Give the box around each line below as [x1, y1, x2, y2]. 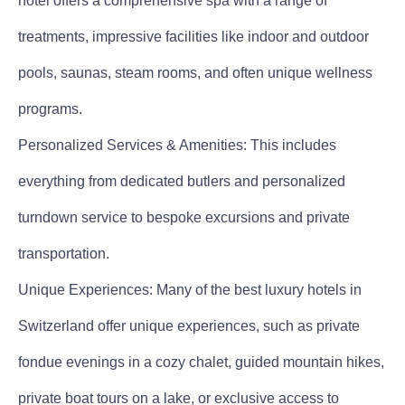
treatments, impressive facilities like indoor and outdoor [18, 28, 369, 44]
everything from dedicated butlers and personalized [18, 173, 345, 189]
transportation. [18, 245, 109, 261]
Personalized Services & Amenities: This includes [18, 137, 336, 153]
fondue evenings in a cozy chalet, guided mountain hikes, [18, 353, 384, 370]
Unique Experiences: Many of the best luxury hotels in [18, 281, 362, 297]
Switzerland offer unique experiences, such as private [18, 317, 360, 334]
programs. [18, 100, 82, 117]
